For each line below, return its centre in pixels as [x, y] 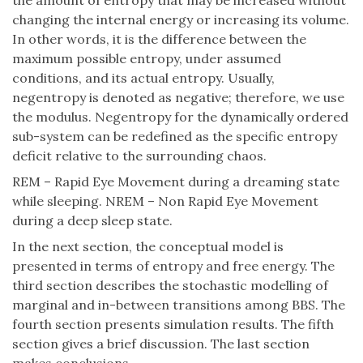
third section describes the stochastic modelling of [170, 286]
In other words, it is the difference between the [159, 39]
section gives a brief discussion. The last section [161, 344]
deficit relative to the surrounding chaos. [139, 156]
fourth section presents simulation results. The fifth [173, 325]
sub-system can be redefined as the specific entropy [175, 137]
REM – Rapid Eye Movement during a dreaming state [176, 182]
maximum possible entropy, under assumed [147, 59]
